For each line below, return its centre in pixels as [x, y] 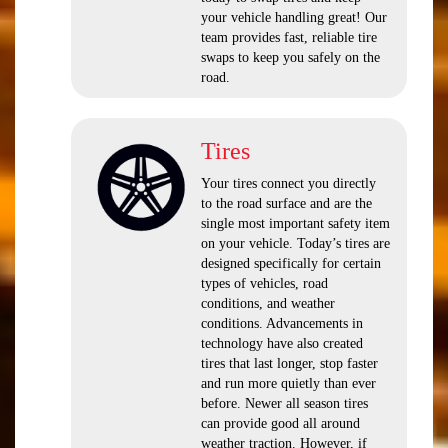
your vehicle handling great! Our [294, 17]
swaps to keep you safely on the [290, 57]
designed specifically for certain [291, 263]
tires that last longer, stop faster [289, 363]
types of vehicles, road [264, 283]
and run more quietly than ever [288, 383]
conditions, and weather [268, 303]
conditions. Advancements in [282, 323]
